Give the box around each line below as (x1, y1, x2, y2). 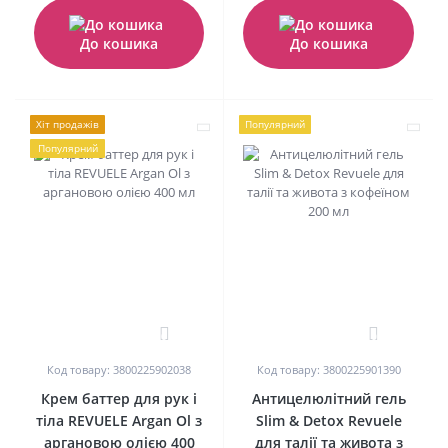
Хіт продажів (36, 116, 99, 131)
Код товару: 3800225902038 (47, 361, 191, 377)
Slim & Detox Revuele (255, 410, 402, 430)
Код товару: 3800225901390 (256, 361, 401, 377)
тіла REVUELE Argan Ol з (36, 410, 202, 430)
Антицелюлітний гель (251, 388, 406, 408)
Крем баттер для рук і (41, 388, 197, 408)
